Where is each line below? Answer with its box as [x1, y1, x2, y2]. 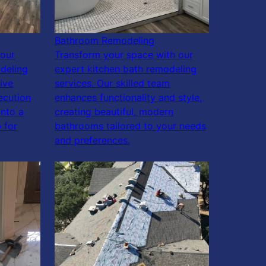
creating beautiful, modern [55, 106, 173, 118]
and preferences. [55, 134, 130, 147]
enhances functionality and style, [55, 91, 202, 104]
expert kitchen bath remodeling [55, 63, 197, 75]
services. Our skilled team [55, 77, 170, 90]
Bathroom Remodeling [55, 34, 154, 47]
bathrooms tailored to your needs [55, 120, 206, 132]
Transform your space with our [55, 49, 193, 61]
